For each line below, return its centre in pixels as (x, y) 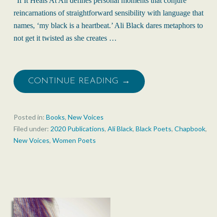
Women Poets (74, 140)
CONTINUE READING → (79, 81)
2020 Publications (77, 129)
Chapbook (190, 129)
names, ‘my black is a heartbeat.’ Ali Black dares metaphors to (108, 26)
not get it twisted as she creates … (65, 38)
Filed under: (32, 129)
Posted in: (30, 117)
